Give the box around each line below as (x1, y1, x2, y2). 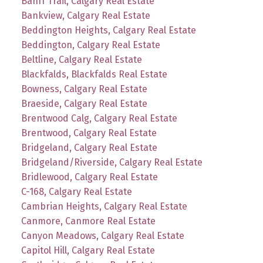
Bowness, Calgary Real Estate (21, 83, 147, 95)
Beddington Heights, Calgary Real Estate (21, 24, 196, 36)
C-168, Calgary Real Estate (21, 186, 132, 197)
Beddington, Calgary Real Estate (21, 39, 160, 50)
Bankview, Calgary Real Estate (21, 9, 150, 21)
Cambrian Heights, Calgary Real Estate (21, 200, 187, 212)
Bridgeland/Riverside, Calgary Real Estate (21, 156, 203, 168)
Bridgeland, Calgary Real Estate (21, 141, 157, 153)
